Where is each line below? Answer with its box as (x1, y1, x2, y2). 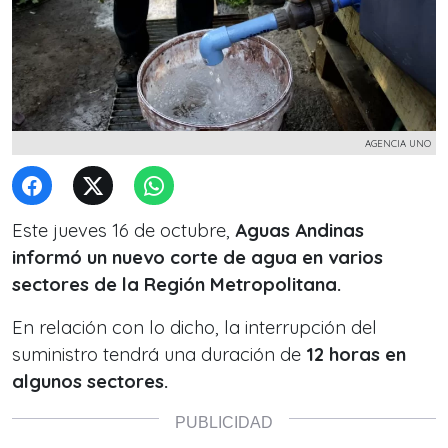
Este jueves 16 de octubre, (12, 219, 235, 242)
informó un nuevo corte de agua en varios (12, 246, 383, 269)
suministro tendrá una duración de (12, 343, 306, 366)
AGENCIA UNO (365, 137, 431, 149)
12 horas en (306, 343, 406, 366)
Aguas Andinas (235, 219, 364, 242)
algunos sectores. (12, 370, 168, 393)
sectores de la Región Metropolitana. (12, 273, 341, 296)
